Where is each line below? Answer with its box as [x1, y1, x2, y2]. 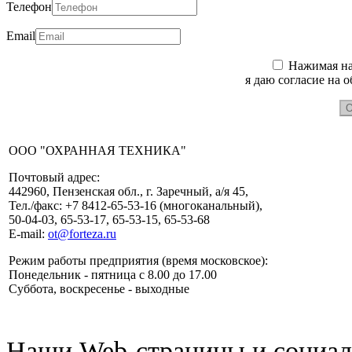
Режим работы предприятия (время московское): [9, 253, 268, 267]
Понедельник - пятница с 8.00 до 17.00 [9, 267, 217, 281]
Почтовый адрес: [9, 170, 100, 184]
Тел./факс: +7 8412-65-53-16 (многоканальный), [9, 198, 266, 212]
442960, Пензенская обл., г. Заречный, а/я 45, [9, 184, 251, 198]
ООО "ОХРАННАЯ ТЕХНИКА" [9, 143, 186, 157]
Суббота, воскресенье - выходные [9, 281, 189, 295]
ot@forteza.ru [48, 226, 116, 240]
